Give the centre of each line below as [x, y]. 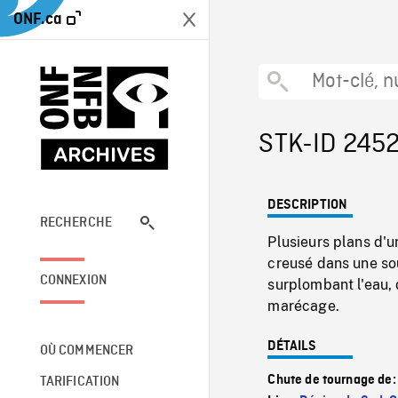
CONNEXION [73, 280]
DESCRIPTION [308, 205]
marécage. [303, 306]
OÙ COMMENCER [87, 350]
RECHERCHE [76, 223]
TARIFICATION [80, 382]
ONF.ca [38, 19]
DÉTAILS [292, 346]
